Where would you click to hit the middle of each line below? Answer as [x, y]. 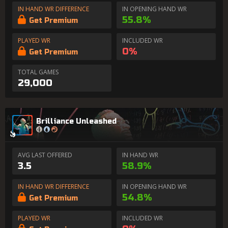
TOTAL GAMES [38, 72]
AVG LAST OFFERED [45, 155]
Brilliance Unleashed [76, 121]
